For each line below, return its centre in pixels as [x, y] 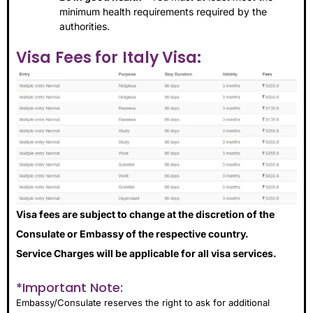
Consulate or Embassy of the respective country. [132, 234]
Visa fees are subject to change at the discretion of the [145, 214]
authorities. [85, 27]
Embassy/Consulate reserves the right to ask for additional [143, 302]
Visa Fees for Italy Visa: [109, 58]
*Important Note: [70, 287]
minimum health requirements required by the [163, 12]
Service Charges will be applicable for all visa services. [146, 254]
